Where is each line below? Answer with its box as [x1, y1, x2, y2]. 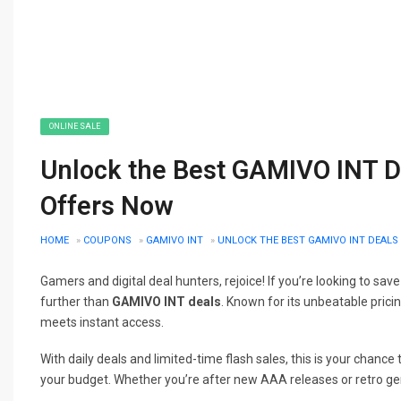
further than [40, 294, 112, 309]
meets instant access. [40, 314, 164, 329]
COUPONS [83, 234, 132, 246]
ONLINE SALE [49, 121, 100, 131]
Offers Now [40, 190, 174, 221]
